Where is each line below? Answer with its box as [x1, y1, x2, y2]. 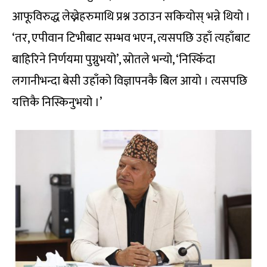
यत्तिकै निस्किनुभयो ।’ [12, 92, 102, 113]
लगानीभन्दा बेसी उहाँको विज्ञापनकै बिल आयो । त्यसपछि [12, 71, 247, 92]
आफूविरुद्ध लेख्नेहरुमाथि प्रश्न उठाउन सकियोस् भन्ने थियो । [12, 7, 250, 27]
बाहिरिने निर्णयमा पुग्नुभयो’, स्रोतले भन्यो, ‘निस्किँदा [12, 49, 215, 70]
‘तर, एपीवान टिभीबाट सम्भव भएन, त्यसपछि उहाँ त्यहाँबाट [12, 28, 250, 49]
